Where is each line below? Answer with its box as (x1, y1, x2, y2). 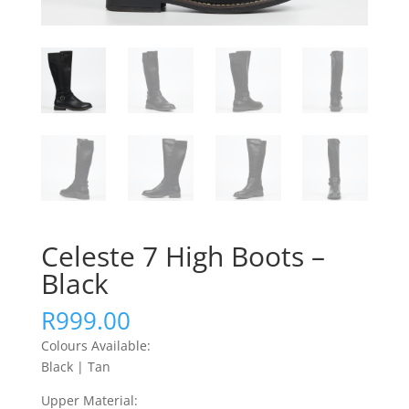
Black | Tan (40, 358, 110, 376)
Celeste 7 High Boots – (40, 237, 325, 276)
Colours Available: (40, 337, 151, 355)
